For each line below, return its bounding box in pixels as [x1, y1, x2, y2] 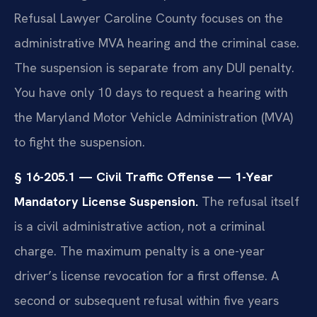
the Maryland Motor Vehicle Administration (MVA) [14, 108, 293, 125]
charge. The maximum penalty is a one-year [14, 242, 265, 259]
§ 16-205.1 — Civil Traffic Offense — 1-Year [14, 168, 273, 185]
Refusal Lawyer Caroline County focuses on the [14, 9, 283, 26]
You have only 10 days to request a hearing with [14, 83, 288, 100]
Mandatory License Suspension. [14, 192, 198, 209]
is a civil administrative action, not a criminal [14, 217, 265, 234]
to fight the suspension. [14, 133, 145, 150]
